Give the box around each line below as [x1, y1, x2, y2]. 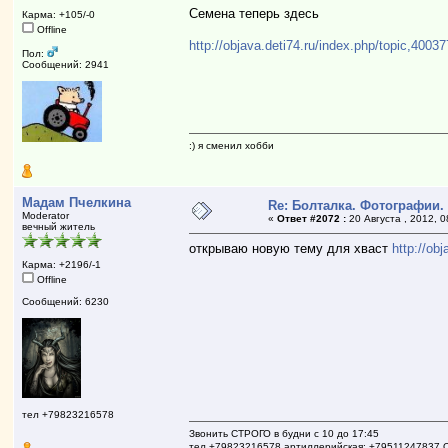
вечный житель [22, 220, 96, 232]
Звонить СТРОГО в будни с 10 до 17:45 [189, 427, 380, 439]
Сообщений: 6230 [22, 295, 110, 307]
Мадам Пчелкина [22, 194, 132, 210]
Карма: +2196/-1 [22, 258, 102, 270]
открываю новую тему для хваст [189, 240, 393, 256]
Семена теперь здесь [189, 5, 320, 21]
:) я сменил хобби [189, 139, 275, 151]
